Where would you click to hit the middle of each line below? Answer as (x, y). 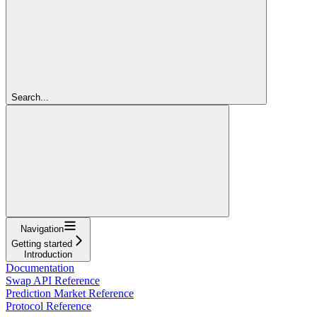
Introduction (48, 254)
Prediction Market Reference (70, 293)
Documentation (40, 267)
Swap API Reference (53, 280)
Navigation (42, 229)
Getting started (42, 243)
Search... (30, 97)
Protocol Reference (48, 306)
